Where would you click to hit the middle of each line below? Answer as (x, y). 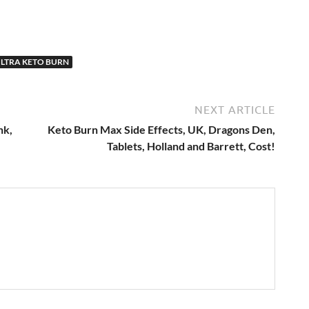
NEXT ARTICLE (235, 110)
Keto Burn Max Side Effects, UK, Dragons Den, (161, 130)
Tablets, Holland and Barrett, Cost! (191, 146)
